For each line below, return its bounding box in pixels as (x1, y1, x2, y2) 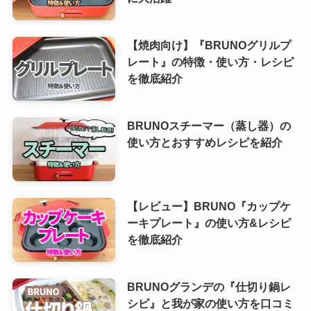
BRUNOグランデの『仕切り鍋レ (126, 280, 291, 293)
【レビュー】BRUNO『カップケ (126, 199, 291, 212)
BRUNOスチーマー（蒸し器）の (126, 119, 291, 132)
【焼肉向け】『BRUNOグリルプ (126, 39, 291, 52)
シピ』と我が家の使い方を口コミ (126, 296, 294, 310)
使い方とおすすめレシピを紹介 (126, 135, 283, 149)
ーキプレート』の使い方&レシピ (126, 216, 291, 229)
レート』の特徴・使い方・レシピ (126, 56, 294, 69)
